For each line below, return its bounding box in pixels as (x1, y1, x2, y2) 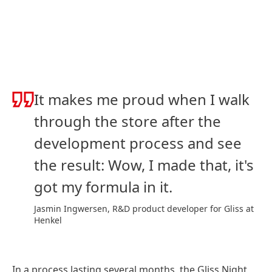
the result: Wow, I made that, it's (34, 155, 254, 175)
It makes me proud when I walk (34, 89, 250, 109)
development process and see (34, 133, 242, 153)
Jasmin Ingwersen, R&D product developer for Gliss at (34, 203, 254, 214)
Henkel (34, 214, 62, 226)
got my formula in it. (34, 177, 172, 197)
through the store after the (34, 111, 221, 131)
